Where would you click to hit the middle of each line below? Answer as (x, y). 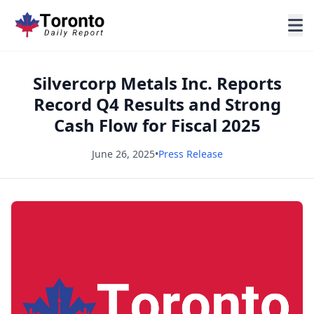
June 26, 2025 (123, 154)
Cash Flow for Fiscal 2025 (157, 125)
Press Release (190, 154)
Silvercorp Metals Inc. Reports (157, 83)
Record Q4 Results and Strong (157, 104)
